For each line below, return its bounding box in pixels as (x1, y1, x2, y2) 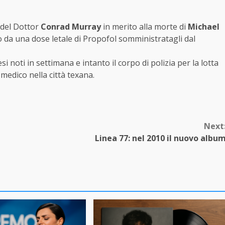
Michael (188, 21, 219, 32)
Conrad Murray (41, 21, 101, 32)
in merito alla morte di (101, 21, 188, 32)
